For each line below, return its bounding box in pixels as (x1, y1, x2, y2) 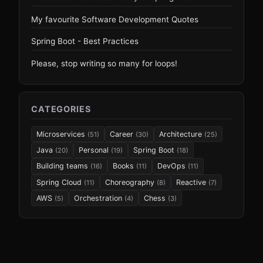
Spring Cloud (36, 177, 84, 187)
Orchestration (74, 194, 124, 203)
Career (110, 129, 136, 139)
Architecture (159, 129, 204, 139)
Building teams (36, 161, 90, 171)
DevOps (157, 161, 188, 171)
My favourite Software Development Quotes (31, 14, 198, 24)
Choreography (105, 177, 157, 187)
